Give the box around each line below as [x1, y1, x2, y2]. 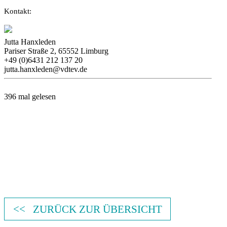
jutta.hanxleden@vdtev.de [4, 65, 87, 73]
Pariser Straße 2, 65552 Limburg [4, 47, 108, 55]
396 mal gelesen [4, 92, 56, 101]
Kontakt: [4, 7, 31, 15]
